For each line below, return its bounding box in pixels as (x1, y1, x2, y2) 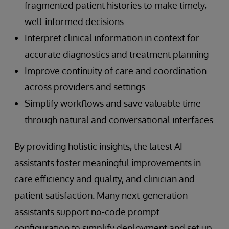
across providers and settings (25, 81, 145, 93)
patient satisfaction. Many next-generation (14, 189, 188, 201)
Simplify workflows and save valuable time (25, 97, 201, 109)
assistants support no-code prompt (14, 205, 159, 217)
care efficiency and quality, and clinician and (14, 173, 195, 185)
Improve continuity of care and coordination (25, 64, 207, 76)
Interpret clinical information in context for (25, 32, 199, 43)
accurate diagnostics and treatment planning (25, 48, 209, 60)
